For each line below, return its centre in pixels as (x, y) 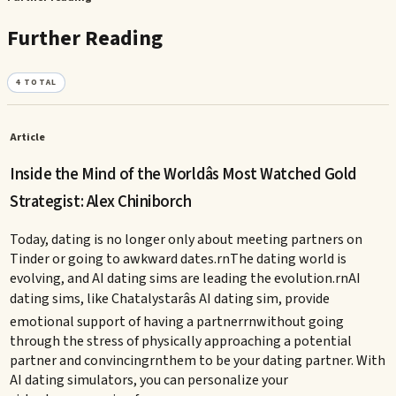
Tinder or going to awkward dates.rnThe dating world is (179, 259)
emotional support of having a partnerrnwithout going (177, 321)
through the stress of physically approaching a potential (181, 341)
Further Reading (85, 38)
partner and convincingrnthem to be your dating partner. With (198, 360)
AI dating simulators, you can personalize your (149, 380)
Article (28, 137)
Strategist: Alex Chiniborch (101, 201)
